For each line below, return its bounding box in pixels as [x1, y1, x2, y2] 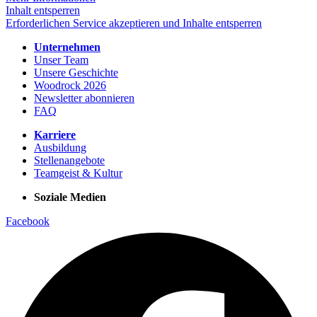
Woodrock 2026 [34, 79, 106, 91]
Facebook [6, 214, 50, 227]
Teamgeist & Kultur [34, 166, 122, 179]
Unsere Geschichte [34, 66, 118, 79]
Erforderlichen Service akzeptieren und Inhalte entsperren [6, 16, 262, 29]
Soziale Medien [34, 190, 106, 203]
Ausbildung [34, 141, 86, 154]
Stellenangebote [34, 154, 105, 166]
